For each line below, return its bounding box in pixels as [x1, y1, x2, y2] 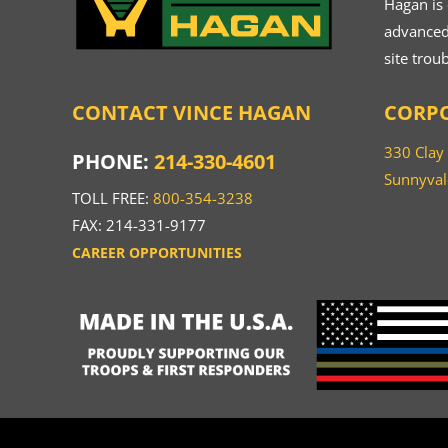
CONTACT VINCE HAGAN [71, 99, 311, 127]
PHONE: [71, 148, 154, 176]
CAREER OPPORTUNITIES [71, 243, 242, 263]
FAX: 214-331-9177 [71, 215, 206, 236]
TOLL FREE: [71, 188, 153, 209]
